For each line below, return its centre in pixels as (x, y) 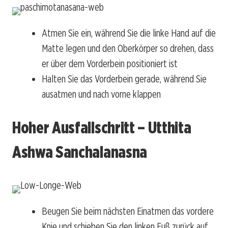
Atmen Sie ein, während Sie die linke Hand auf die (129, 33)
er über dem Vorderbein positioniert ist (110, 64)
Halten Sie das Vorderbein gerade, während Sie (124, 79)
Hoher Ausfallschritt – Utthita (102, 127)
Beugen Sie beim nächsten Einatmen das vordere (128, 211)
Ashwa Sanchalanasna (80, 152)
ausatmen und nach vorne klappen (101, 94)
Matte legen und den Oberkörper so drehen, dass (128, 49)
